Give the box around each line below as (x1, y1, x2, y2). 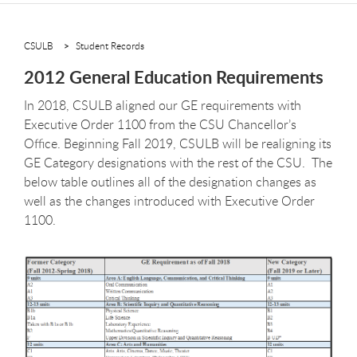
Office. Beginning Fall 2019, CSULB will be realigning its (24, 134, 331, 152)
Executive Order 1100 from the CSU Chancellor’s (24, 115, 296, 133)
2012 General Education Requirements (24, 64, 324, 89)
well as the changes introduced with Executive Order (24, 191, 315, 210)
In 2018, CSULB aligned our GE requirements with (24, 96, 301, 114)
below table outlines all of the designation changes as (24, 172, 316, 190)
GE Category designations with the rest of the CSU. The (24, 153, 332, 171)
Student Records (76, 38, 144, 52)
